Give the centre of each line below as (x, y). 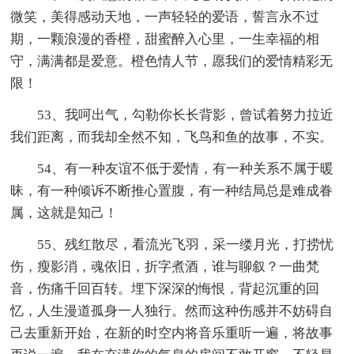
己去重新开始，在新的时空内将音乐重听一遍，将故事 (172, 333)
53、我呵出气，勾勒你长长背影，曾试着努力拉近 (186, 115)
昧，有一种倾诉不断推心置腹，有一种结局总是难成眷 (172, 191)
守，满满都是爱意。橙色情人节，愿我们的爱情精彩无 (172, 62)
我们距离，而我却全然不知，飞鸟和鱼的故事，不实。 (172, 137)
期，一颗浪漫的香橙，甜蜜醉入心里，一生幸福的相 (165, 40)
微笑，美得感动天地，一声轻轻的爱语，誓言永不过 (165, 17)
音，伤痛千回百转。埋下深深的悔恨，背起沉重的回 (165, 289)
